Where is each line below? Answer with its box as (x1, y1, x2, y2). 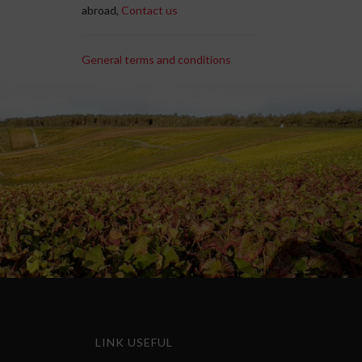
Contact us (121, 3, 179, 17)
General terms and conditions (82, 53, 232, 66)
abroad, (82, 3, 122, 17)
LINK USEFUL (95, 335, 173, 349)
